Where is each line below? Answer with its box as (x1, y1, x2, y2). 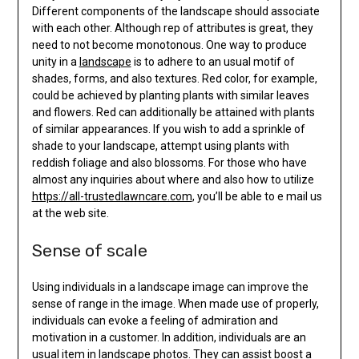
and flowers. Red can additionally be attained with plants (31, 106, 315, 119)
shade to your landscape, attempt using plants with (31, 139, 289, 153)
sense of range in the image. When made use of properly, (31, 297, 319, 311)
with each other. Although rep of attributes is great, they (31, 22, 313, 35)
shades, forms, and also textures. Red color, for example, (31, 72, 317, 86)
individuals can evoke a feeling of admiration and (31, 314, 278, 328)
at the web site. (31, 207, 109, 220)
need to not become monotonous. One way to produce (31, 38, 307, 52)
